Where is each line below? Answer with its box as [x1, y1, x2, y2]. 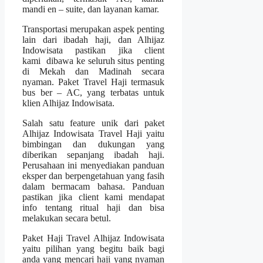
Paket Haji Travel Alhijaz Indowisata [22, 232, 165, 243]
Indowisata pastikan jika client [22, 45, 165, 55]
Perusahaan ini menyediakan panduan [22, 160, 165, 170]
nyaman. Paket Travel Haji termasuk [22, 76, 165, 87]
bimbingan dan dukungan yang [22, 139, 165, 149]
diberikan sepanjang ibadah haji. [22, 149, 165, 160]
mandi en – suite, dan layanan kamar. [22, 4, 159, 14]
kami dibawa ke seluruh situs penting [22, 55, 165, 66]
